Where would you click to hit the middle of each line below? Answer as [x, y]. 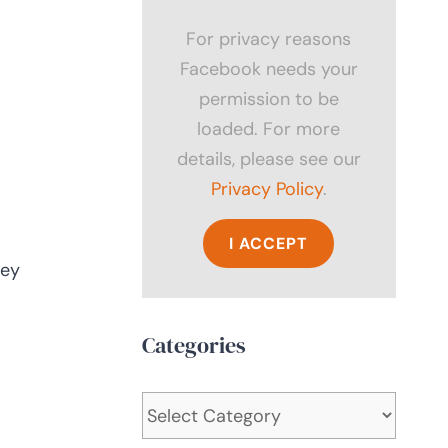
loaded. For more [269, 128]
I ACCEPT [269, 243]
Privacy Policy [266, 188]
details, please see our [268, 158]
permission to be [268, 98]
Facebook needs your [268, 68]
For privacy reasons [269, 38]
